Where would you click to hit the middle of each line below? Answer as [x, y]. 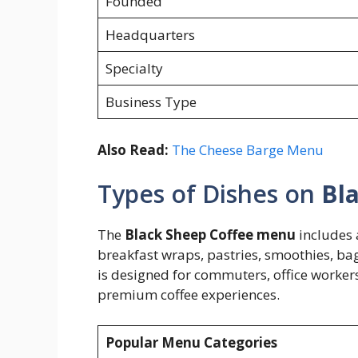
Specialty [134, 69]
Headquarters [150, 35]
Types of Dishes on [209, 194]
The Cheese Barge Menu [248, 149]
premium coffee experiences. [189, 295]
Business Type [151, 102]
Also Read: [133, 149]
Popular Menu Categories [191, 342]
